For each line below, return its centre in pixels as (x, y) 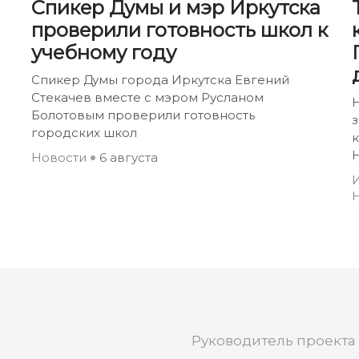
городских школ (84, 132)
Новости (59, 157)
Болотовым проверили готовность (143, 115)
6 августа (129, 157)
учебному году (104, 52)
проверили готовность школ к (179, 30)
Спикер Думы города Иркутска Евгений (160, 79)
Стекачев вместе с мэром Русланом (147, 97)
